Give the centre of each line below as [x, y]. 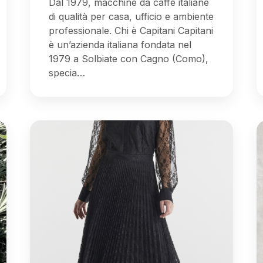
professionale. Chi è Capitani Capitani [131, 30]
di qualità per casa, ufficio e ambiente [131, 16]
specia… [67, 73]
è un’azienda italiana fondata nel [120, 44]
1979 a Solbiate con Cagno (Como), [129, 58]
